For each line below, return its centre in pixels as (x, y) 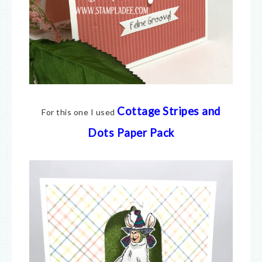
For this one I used (80, 112)
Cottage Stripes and (169, 111)
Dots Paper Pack (131, 132)
